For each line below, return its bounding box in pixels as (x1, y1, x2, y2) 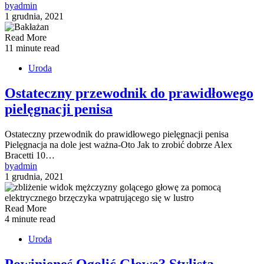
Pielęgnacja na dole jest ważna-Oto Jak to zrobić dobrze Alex (5, 139, 232, 150)
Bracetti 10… (5, 150, 55, 160)
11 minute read (5, 42, 60, 53)
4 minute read (5, 213, 55, 224)
